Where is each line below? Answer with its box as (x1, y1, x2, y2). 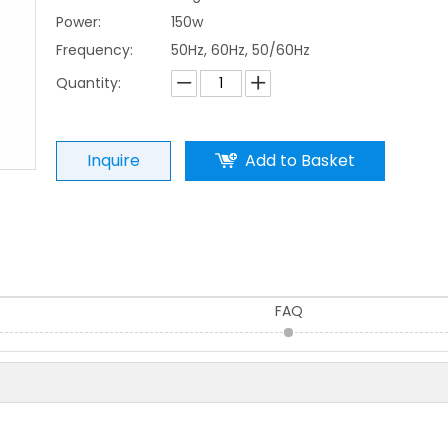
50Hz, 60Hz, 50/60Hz (171, 40, 310, 60)
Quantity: (56, 73, 121, 93)
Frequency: (56, 40, 133, 60)
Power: (56, 12, 101, 32)
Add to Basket (245, 149, 355, 172)
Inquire (87, 149, 140, 172)
